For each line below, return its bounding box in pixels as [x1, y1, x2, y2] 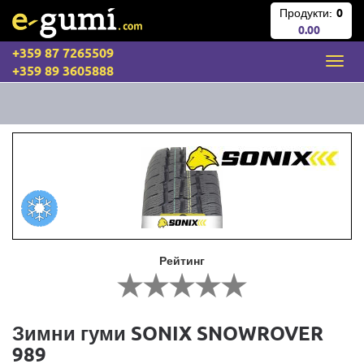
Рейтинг [159, 253, 205, 267]
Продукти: [279, 5, 332, 20]
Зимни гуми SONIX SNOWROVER [12, 320, 323, 345]
